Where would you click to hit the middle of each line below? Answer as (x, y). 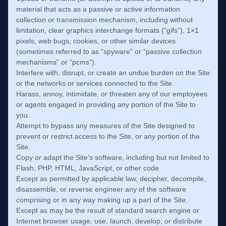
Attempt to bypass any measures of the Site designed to (105, 126)
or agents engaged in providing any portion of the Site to (106, 104)
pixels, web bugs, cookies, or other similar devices (96, 41)
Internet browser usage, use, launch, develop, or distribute (109, 221)
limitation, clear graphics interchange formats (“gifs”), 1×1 (107, 30)
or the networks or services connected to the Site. (95, 83)
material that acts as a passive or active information (98, 9)
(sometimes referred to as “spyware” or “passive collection (109, 51)
